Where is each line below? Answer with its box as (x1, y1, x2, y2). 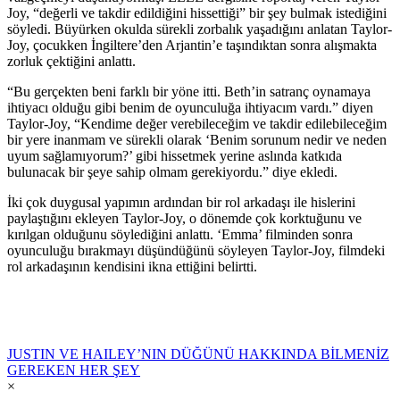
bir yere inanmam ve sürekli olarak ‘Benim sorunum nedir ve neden (7, 131, 387, 147)
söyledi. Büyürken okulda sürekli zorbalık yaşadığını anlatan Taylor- (7, 21, 392, 37)
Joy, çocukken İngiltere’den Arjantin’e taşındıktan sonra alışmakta (7, 37, 377, 53)
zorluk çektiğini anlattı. (7, 53, 136, 69)
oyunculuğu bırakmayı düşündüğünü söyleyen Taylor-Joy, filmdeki (7, 242, 385, 258)
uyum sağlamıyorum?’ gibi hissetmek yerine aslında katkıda (7, 147, 342, 163)
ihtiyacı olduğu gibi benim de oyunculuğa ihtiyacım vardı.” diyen (7, 99, 373, 115)
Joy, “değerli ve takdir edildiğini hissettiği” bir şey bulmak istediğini (7, 4, 387, 21)
